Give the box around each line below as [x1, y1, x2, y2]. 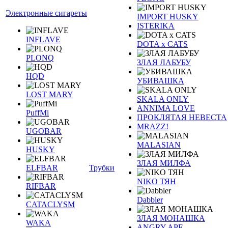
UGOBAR [26, 127, 62, 135]
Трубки [89, 163, 115, 172]
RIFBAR [26, 182, 56, 190]
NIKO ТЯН [137, 177, 176, 186]
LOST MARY [26, 90, 73, 99]
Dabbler [137, 195, 163, 204]
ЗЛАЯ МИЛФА [137, 159, 191, 167]
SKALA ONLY [137, 95, 189, 103]
